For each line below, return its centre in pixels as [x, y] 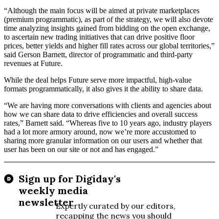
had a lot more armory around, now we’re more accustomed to [100, 131]
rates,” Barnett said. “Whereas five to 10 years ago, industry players [108, 123]
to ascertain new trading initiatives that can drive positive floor [99, 37]
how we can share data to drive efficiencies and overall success [101, 114]
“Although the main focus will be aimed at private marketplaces [102, 10]
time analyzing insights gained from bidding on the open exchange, [107, 28]
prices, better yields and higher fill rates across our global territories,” [109, 45]
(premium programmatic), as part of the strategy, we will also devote [109, 19]
